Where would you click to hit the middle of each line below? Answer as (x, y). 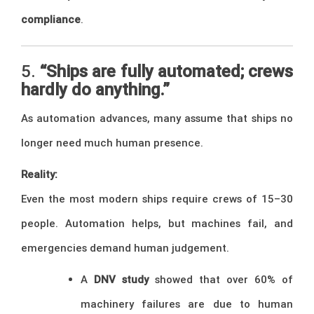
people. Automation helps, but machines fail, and (157, 223)
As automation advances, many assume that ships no (157, 118)
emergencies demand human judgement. (125, 247)
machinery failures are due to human (187, 303)
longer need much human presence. (112, 142)
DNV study (121, 279)
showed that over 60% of (221, 279)
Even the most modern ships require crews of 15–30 (157, 198)
